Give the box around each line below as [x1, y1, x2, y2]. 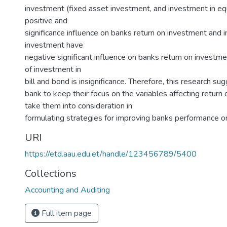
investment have [25, 40, 83, 51]
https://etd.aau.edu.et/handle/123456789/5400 [25, 148, 197, 160]
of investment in [25, 64, 81, 75]
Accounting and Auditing [25, 184, 110, 196]
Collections [25, 167, 77, 180]
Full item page [40, 208, 92, 219]
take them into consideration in [25, 100, 132, 111]
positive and [25, 15, 67, 26]
